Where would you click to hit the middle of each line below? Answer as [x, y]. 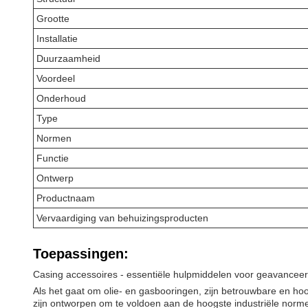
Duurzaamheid [68, 58]
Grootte [53, 19]
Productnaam [66, 198]
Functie [53, 158]
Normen [54, 138]
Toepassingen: [81, 254]
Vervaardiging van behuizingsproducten [122, 218]
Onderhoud [61, 98]
